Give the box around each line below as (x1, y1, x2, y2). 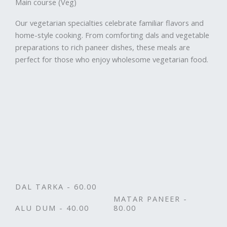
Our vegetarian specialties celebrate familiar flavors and (15, 17, 204, 28)
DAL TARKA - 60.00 (15, 181, 97, 192)
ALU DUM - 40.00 (15, 203, 89, 213)
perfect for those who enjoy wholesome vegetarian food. (15, 54, 208, 64)
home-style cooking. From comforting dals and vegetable (15, 29, 209, 40)
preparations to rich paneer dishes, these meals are (15, 42, 190, 52)
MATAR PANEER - (113, 194, 187, 204)
